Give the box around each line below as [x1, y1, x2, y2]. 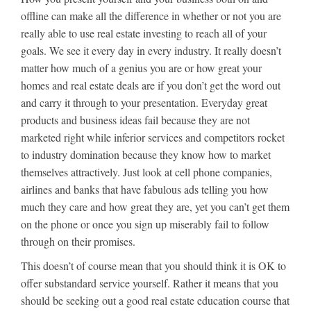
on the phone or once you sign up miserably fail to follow [21, 217, 269, 231]
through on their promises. [21, 234, 135, 249]
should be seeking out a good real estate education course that [21, 293, 289, 308]
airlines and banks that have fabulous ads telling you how [21, 182, 269, 196]
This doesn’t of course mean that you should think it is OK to [21, 258, 286, 273]
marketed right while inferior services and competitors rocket [21, 130, 285, 144]
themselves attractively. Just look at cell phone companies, [21, 165, 272, 179]
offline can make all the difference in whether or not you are [21, 8, 281, 23]
